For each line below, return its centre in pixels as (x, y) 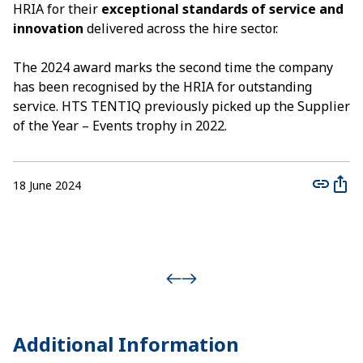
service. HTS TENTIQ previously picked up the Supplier (181, 106)
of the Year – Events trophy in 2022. (120, 126)
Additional (63, 344)
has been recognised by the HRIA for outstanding (162, 87)
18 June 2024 (47, 185)
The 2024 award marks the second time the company (173, 67)
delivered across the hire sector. (181, 28)
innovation (48, 28)
